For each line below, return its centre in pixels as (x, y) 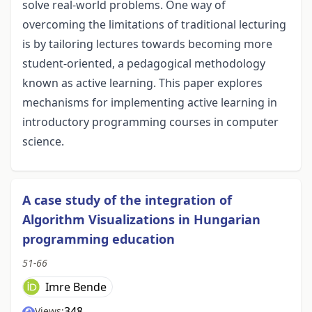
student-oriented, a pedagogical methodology (144, 64)
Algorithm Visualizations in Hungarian (141, 220)
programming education (99, 239)
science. (43, 142)
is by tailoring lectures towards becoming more (147, 44)
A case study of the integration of (127, 200)
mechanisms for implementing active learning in (150, 103)
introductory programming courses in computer (150, 122)
